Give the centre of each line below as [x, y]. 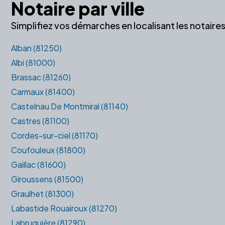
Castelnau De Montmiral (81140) [70, 106]
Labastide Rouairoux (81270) [64, 208]
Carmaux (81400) [43, 91]
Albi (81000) [33, 62]
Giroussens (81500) [47, 179]
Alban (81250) [36, 48]
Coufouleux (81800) [48, 150]
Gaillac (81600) [38, 164]
